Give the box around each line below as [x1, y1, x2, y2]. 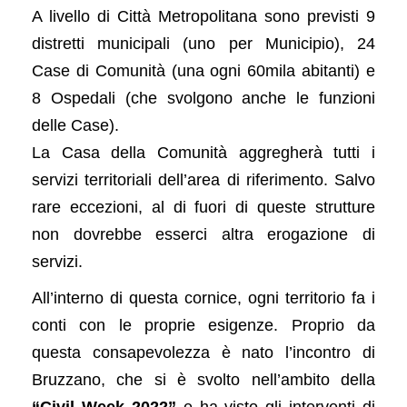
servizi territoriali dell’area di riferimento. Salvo [32, 170, 375, 189]
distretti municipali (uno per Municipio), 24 [32, 34, 375, 53]
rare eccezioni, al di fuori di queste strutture [32, 197, 375, 216]
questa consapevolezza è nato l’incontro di [32, 342, 375, 362]
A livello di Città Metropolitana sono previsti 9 [32, 6, 375, 25]
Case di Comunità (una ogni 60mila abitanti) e [32, 61, 375, 80]
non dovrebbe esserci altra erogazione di [32, 224, 375, 243]
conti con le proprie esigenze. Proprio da [32, 315, 375, 334]
